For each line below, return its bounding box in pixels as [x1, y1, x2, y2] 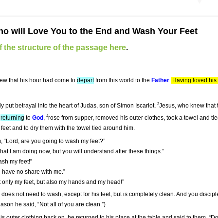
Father [151, 77, 169, 84]
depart [77, 77, 94, 84]
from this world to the [94, 77, 151, 84]
